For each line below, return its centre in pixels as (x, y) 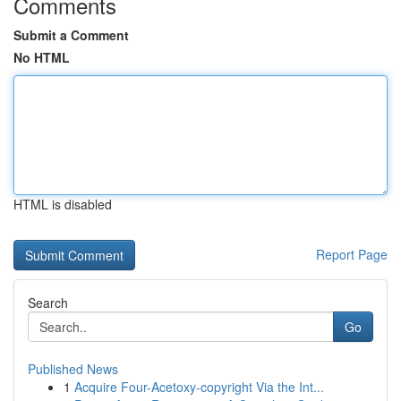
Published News (73, 369)
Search (48, 303)
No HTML (42, 57)
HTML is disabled (63, 204)
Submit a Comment (71, 35)
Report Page (352, 254)
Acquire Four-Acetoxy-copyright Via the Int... (199, 387)
